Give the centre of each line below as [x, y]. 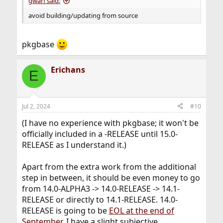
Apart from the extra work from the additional [109, 167]
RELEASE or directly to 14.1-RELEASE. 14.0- [100, 199]
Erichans [68, 69]
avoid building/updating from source [83, 16]
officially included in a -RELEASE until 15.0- [100, 134]
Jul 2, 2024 [36, 106]
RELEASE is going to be [65, 210]
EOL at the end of [141, 210]
